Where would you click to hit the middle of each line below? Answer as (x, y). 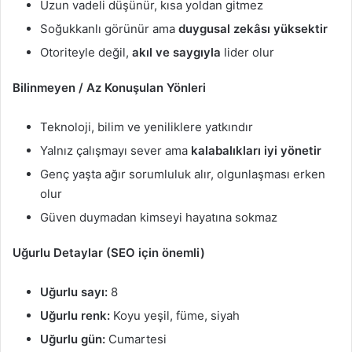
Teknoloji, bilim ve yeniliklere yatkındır (147, 126)
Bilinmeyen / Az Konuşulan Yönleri (109, 87)
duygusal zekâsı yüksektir (253, 28)
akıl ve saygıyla (176, 52)
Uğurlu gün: (73, 339)
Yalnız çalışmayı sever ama (115, 150)
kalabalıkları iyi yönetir (256, 150)
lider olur (247, 52)
